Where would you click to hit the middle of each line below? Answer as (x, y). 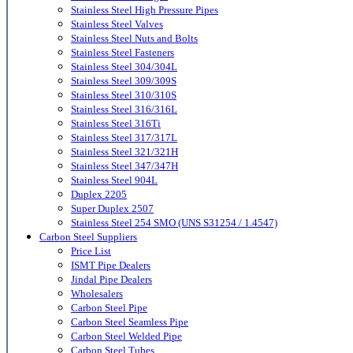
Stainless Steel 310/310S (124, 95)
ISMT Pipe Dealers (111, 266)
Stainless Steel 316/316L (124, 110)
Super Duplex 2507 (112, 209)
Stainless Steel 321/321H (124, 152)
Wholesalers (97, 294)
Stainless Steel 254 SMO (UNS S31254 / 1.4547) (174, 223)
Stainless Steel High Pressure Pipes (145, 10)
